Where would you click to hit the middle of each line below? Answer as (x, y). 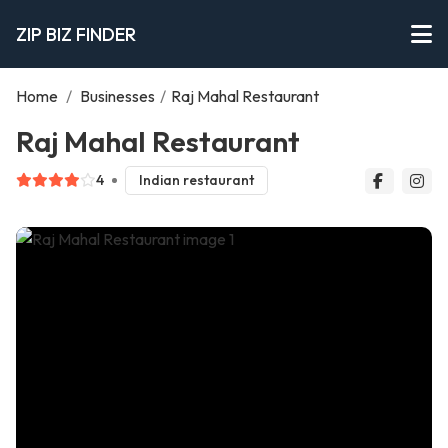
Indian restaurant (196, 180)
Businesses (117, 96)
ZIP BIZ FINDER (76, 34)
